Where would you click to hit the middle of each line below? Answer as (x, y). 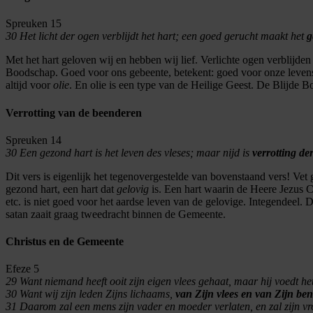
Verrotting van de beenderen (74, 112)
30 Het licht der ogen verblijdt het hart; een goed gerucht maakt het (156, 36)
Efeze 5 (22, 269)
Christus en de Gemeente (65, 242)
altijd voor (29, 85)
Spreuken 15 (34, 24)
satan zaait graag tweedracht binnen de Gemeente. (116, 214)
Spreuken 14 (34, 140)
